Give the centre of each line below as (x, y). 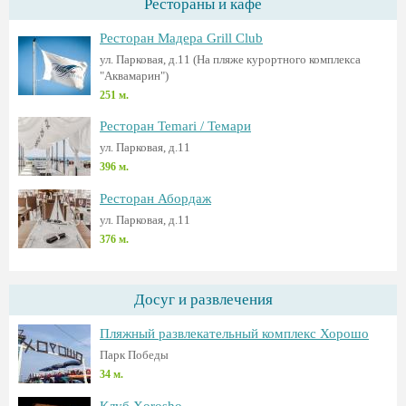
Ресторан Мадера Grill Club (181, 38)
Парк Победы (134, 355)
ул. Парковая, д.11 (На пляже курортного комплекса (230, 59)
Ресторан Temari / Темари (175, 126)
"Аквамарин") (134, 76)
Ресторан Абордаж (155, 198)
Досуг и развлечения (203, 300)
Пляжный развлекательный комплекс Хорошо (234, 333)
